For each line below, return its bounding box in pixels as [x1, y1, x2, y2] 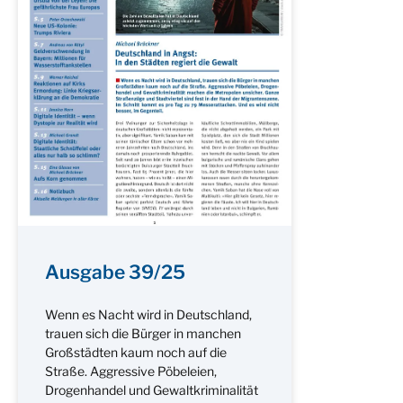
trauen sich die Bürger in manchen [45, 325, 241, 341]
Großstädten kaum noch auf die [45, 344, 227, 360]
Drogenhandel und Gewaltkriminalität [45, 381, 258, 398]
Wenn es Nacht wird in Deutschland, [45, 306, 252, 322]
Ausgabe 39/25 [45, 260, 185, 283]
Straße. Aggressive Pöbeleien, [45, 363, 217, 379]
